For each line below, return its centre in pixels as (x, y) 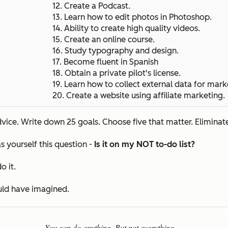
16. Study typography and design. (117, 50)
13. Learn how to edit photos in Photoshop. (133, 17)
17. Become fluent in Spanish (105, 62)
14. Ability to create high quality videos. (126, 28)
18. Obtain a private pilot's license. (118, 73)
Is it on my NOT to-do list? (146, 144)
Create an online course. (111, 39)
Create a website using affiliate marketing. (146, 95)
